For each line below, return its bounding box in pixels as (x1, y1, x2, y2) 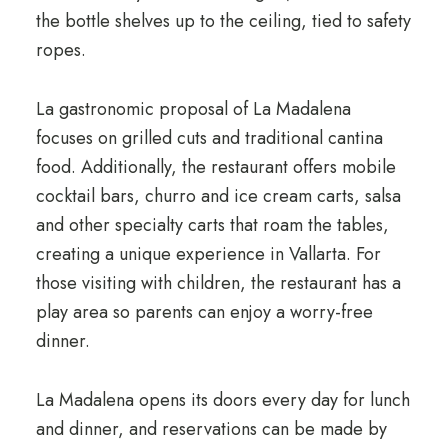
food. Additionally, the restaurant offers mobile (35, 154, 396, 180)
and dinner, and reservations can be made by (35, 416, 387, 442)
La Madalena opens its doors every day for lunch (35, 387, 410, 413)
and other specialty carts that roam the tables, (35, 212, 389, 238)
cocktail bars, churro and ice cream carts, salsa (35, 183, 401, 209)
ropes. (35, 37, 86, 63)
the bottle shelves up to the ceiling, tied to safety (35, 8, 411, 34)
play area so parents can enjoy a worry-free (35, 299, 373, 325)
